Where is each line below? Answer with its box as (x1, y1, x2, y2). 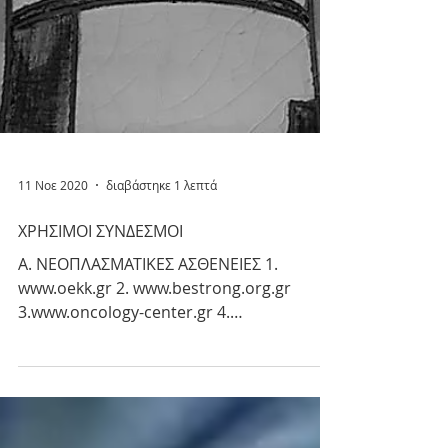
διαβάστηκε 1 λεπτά (106, 357, 217, 373)
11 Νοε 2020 (18, 357, 88, 373)
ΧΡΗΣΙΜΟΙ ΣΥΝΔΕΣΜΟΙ (18, 400, 183, 422)
